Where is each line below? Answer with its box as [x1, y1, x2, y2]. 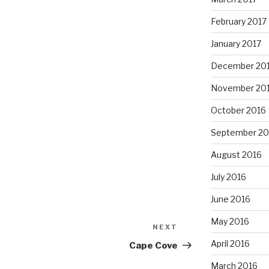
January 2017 [210, 38, 261, 49]
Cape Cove [129, 240, 178, 252]
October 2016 [210, 105, 266, 116]
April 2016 [210, 238, 250, 249]
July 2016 [210, 172, 246, 183]
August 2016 [210, 150, 262, 160]
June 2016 [210, 194, 250, 205]
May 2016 [210, 216, 249, 227]
